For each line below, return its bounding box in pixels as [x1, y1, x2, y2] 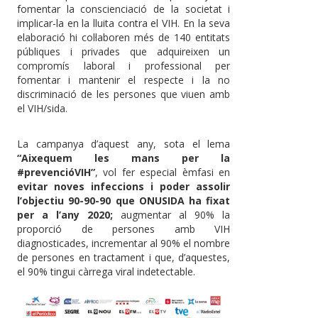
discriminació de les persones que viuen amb [17, 87, 231, 101]
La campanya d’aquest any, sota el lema [17, 136, 231, 150]
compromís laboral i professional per [17, 58, 231, 72]
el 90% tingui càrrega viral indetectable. [17, 264, 195, 278]
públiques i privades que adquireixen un [17, 44, 231, 58]
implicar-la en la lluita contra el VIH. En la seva [17, 16, 231, 30]
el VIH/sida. [17, 101, 67, 115]
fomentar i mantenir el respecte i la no [17, 72, 231, 87]
